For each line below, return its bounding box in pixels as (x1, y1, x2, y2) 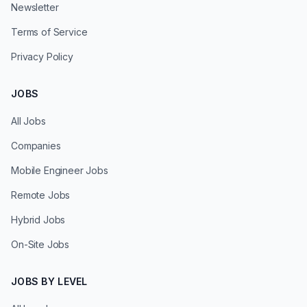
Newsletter (11, 1, 59, 13)
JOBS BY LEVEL (11, 275, 88, 287)
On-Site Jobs (11, 238, 70, 250)
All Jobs (11, 115, 46, 127)
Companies (11, 140, 61, 151)
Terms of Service (11, 26, 88, 38)
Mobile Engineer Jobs (11, 164, 108, 176)
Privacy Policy (11, 51, 73, 62)
